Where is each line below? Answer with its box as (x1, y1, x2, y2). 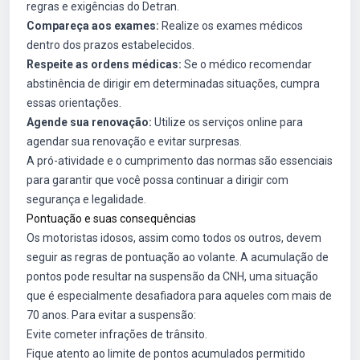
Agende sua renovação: (27, 116, 152, 129)
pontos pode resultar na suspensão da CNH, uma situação (27, 270, 318, 283)
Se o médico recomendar (182, 58, 312, 71)
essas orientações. (27, 96, 121, 109)
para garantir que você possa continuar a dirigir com (27, 174, 288, 186)
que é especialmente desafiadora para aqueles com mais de (27, 289, 332, 302)
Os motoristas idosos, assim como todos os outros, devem (27, 231, 321, 244)
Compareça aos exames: (27, 19, 159, 32)
